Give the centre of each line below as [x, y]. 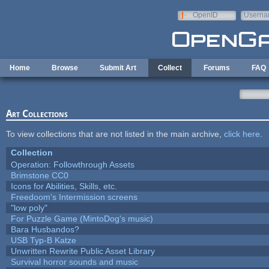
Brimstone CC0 [39, 175]
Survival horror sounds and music [74, 261]
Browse [65, 68]
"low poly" [29, 207]
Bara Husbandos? [45, 229]
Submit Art [118, 68]
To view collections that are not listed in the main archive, [115, 134]
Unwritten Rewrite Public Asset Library [83, 251]
